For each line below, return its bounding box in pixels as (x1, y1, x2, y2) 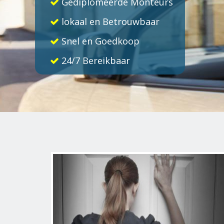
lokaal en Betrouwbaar (59, 15, 159, 27)
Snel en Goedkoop (59, 35, 139, 47)
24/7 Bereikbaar (59, 54, 130, 66)
